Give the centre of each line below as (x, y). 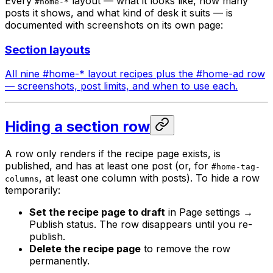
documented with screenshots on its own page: (114, 25)
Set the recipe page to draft (97, 212)
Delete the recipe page (85, 249)
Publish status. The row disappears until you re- (141, 225)
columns (22, 179)
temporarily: (33, 190)
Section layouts (48, 49)
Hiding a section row (77, 127)
